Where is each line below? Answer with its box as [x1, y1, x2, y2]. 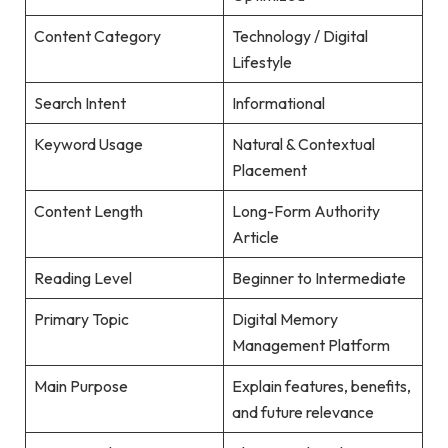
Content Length [33, 201, 143, 222]
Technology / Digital [231, 26, 368, 47]
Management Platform [231, 335, 390, 356]
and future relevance [231, 402, 374, 423]
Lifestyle [231, 52, 292, 73]
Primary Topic [33, 309, 129, 330]
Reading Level [33, 268, 132, 289]
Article [231, 227, 279, 248]
